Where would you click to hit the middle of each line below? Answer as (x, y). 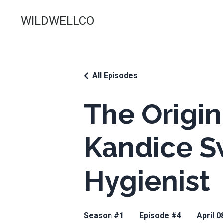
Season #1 (104, 215)
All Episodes (115, 75)
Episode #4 (160, 215)
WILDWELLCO (57, 21)
